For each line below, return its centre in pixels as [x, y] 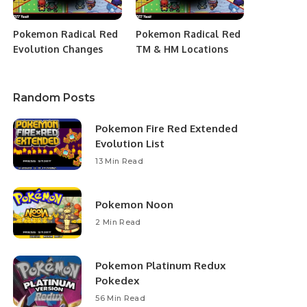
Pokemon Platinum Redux [161, 266]
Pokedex [118, 281]
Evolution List [130, 144]
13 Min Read [120, 161]
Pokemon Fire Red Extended [167, 129]
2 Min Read [118, 222]
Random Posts [54, 98]
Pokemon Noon [135, 205]
